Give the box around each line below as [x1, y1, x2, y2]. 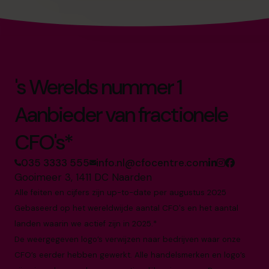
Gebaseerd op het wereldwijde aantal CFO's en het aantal [14, 203, 238, 214]
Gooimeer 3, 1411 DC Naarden [14, 171, 152, 184]
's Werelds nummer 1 [14, 73, 182, 101]
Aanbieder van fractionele [14, 101, 228, 129]
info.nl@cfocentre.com [96, 156, 208, 170]
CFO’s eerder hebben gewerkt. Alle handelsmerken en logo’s [14, 250, 246, 261]
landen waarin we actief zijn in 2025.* [14, 219, 157, 229]
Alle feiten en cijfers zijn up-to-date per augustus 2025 [14, 187, 226, 198]
